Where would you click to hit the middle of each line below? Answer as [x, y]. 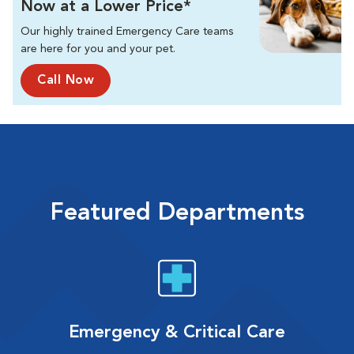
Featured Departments [177, 214]
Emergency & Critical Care [177, 333]
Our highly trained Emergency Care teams [127, 32]
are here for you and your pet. [98, 49]
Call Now [66, 81]
